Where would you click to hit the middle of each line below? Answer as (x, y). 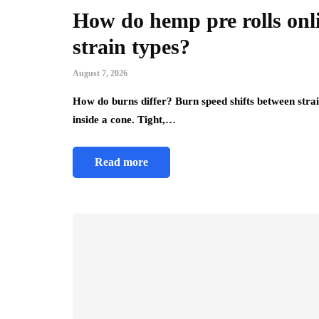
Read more (121, 162)
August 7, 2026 (100, 74)
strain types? (131, 47)
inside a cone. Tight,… (124, 120)
